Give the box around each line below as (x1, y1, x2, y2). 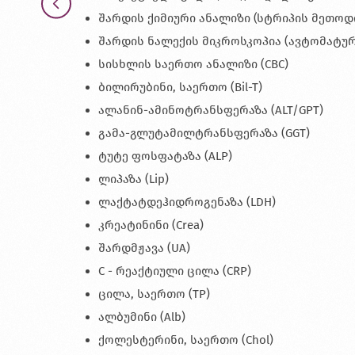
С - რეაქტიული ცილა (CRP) (98, 264, 251, 279)
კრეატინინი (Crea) (98, 218, 204, 233)
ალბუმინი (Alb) (98, 310, 185, 325)
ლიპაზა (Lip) (98, 172, 169, 187)
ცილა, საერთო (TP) (98, 287, 210, 302)
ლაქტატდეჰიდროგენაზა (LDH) (98, 195, 276, 210)
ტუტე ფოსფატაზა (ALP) (98, 149, 232, 164)
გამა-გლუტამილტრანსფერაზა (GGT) (98, 126, 310, 141)
